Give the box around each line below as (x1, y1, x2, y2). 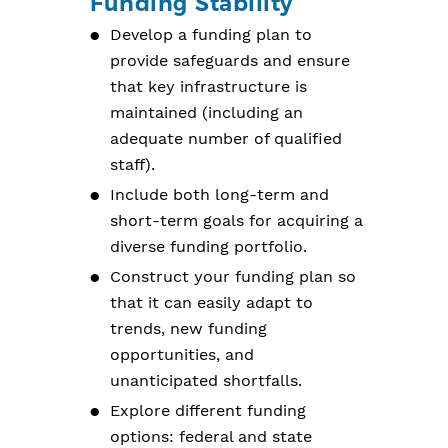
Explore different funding (110, 401, 306, 420)
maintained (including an (110, 103, 303, 122)
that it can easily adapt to (110, 293, 313, 312)
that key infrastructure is (110, 77, 307, 96)
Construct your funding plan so (110, 267, 356, 286)
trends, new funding (110, 319, 267, 338)
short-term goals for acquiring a (110, 211, 363, 230)
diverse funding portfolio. (110, 237, 307, 256)
